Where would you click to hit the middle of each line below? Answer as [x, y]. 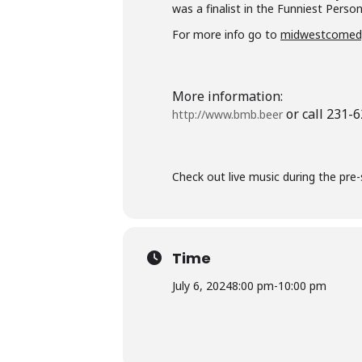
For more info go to [226, 35]
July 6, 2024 [202, 286]
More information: [227, 97]
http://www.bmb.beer [227, 115]
